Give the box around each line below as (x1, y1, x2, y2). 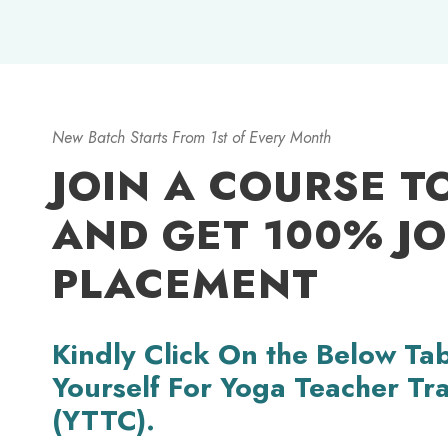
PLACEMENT (52, 254, 319, 314)
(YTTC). (52, 400, 155, 442)
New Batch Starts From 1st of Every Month (52, 126, 331, 150)
